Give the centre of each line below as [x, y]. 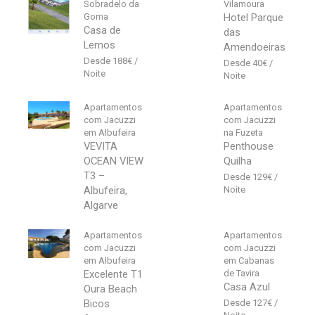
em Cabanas [249, 260]
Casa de [103, 30]
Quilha [238, 161]
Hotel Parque [254, 17]
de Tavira [242, 273]
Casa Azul [247, 287]
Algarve [101, 205]
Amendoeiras [255, 47]
